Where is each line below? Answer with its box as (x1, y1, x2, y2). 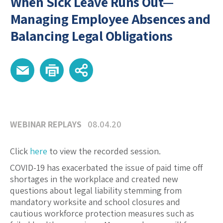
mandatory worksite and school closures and (10, 196, 180, 208)
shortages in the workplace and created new (10, 173, 178, 185)
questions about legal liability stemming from (10, 185, 182, 197)
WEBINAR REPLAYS (10, 118, 82, 130)
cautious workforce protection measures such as (10, 208, 194, 220)
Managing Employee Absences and (10, 9, 211, 28)
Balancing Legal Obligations (10, 26, 173, 45)
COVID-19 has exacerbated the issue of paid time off (10, 162, 203, 174)
